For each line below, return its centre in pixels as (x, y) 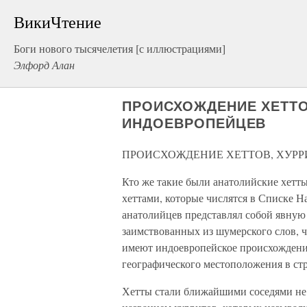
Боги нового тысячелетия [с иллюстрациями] (120, 48)
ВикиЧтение (58, 22)
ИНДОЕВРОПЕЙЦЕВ (194, 123)
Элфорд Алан (44, 65)
